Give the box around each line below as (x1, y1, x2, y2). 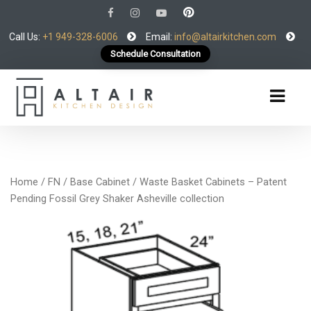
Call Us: (9, 31, 42, 42)
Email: (146, 31, 172, 42)
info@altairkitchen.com (172, 31, 276, 42)
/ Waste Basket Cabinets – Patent (130, 176, 287, 188)
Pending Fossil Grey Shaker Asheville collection (10, 192, 224, 205)
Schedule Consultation (110, 49, 201, 59)
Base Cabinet (70, 176, 130, 188)
